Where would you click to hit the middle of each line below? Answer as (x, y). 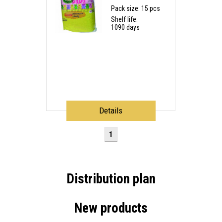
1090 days (126, 28)
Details (111, 111)
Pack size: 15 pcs (136, 9)
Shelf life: (125, 20)
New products (111, 208)
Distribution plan (111, 179)
